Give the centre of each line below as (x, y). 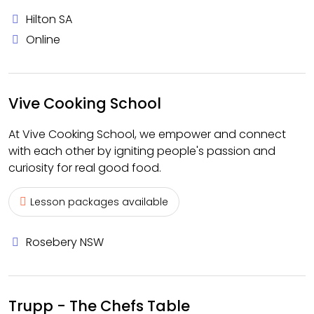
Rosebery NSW (65, 242)
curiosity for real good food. (85, 168)
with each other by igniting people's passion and (142, 151)
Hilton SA (49, 19)
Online (43, 40)
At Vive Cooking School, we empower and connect (147, 134)
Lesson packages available (99, 202)
